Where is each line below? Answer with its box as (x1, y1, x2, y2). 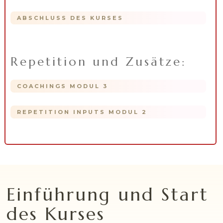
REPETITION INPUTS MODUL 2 (16, 109, 147, 116)
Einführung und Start (6, 183, 209, 206)
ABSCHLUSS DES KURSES (16, 14, 123, 22)
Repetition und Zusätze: (10, 54, 187, 70)
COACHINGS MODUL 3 (16, 83, 108, 90)
